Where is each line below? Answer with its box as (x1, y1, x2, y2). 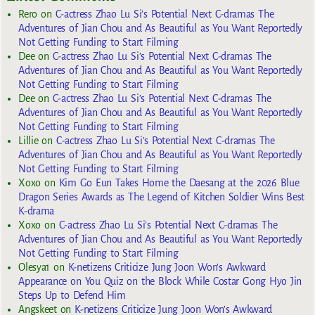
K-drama (18, 205, 54, 217)
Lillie (18, 135, 39, 147)
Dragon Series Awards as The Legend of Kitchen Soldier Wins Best (18, 191, 305, 203)
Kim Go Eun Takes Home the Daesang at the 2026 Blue (58, 177, 300, 189)
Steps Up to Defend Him (18, 290, 126, 302)
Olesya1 (18, 262, 50, 274)
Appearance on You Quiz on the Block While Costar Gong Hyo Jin (18, 276, 302, 288)
